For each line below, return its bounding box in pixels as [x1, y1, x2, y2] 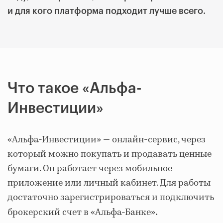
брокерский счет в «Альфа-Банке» [7, 206, 155, 219]
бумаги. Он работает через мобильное [7, 162, 172, 175]
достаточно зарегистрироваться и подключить [7, 191, 214, 204]
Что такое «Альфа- [7, 80, 142, 96]
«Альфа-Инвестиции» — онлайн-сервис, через [7, 133, 206, 146]
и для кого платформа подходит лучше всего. [7, 6, 206, 15]
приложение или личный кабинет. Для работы [7, 176, 211, 190]
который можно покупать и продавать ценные [7, 147, 212, 161]
